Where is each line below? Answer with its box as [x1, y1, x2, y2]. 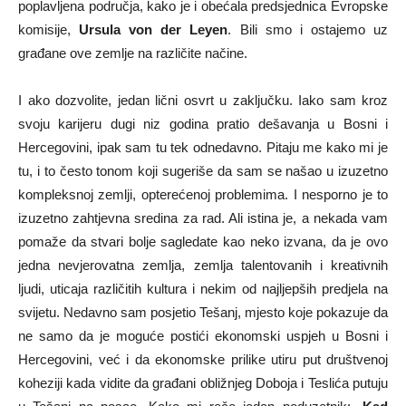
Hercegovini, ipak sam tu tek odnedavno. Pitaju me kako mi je [18, 139, 388, 155]
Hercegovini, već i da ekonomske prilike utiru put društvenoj [18, 351, 388, 367]
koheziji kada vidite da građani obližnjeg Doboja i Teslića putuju [18, 374, 388, 391]
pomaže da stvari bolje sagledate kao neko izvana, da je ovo [18, 233, 388, 249]
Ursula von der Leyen [79, 21, 228, 37]
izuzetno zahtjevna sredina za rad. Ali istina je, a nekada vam [18, 209, 388, 226]
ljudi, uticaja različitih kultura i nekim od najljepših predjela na [18, 280, 388, 296]
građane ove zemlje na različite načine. [18, 44, 247, 61]
